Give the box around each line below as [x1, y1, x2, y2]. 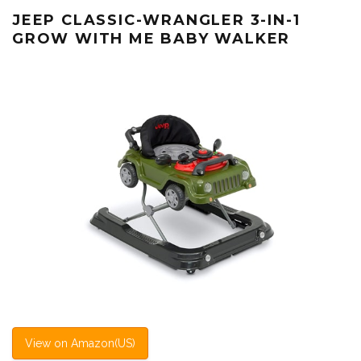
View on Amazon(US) [25, 337, 135, 350]
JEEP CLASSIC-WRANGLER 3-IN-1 [12, 10, 301, 29]
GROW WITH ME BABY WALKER [12, 29, 291, 48]
